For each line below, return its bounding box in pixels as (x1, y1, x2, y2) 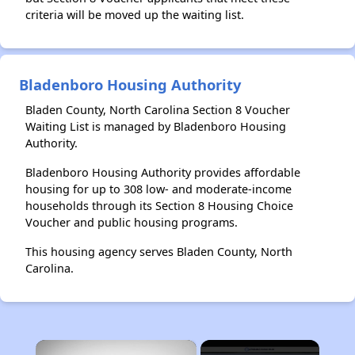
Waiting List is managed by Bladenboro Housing (25, 119, 286, 134)
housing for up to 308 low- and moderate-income (25, 181, 292, 197)
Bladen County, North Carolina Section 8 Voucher (25, 102, 290, 117)
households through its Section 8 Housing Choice (25, 198, 293, 213)
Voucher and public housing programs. (25, 215, 238, 230)
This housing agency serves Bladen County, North (25, 244, 292, 259)
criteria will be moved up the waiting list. (25, 7, 244, 22)
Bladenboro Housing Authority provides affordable (25, 165, 300, 180)
